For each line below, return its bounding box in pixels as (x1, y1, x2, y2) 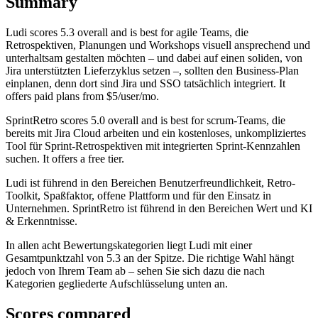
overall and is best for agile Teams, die (75, 26, 248, 39)
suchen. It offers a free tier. (6, 153, 124, 165)
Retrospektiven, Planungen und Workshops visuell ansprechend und (6, 39, 310, 52)
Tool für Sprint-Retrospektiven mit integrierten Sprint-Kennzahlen (6, 140, 300, 153)
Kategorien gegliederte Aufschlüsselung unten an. (6, 278, 228, 290)
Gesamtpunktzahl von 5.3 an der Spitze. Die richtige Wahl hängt (6, 252, 294, 265)
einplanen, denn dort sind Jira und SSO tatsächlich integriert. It (6, 77, 285, 90)
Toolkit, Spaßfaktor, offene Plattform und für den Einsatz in (6, 190, 271, 202)
